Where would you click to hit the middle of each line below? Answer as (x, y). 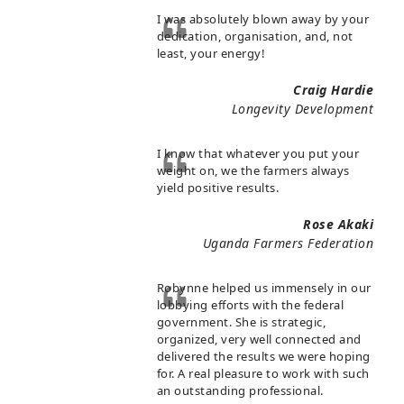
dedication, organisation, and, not (255, 37)
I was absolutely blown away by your (263, 19)
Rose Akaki (339, 225)
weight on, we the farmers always (253, 171)
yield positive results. (219, 188)
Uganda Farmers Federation (288, 243)
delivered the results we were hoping (263, 357)
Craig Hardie (334, 90)
